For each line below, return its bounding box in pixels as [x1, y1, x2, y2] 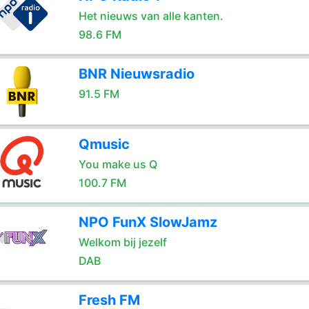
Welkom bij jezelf [78, 235, 167, 249]
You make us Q [78, 157, 157, 171]
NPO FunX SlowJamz [78, 214, 217, 230]
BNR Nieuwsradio [78, 66, 195, 82]
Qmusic [78, 136, 130, 152]
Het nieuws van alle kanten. [78, 9, 223, 23]
